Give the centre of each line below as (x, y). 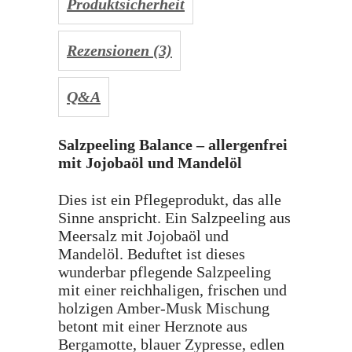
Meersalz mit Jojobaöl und (143, 236)
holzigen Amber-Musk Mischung (164, 308)
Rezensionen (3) (119, 50)
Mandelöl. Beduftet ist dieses (152, 254)
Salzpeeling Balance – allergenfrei (173, 145)
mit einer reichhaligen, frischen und (172, 290)
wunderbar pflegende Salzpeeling (165, 272)
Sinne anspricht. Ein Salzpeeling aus (174, 218)
